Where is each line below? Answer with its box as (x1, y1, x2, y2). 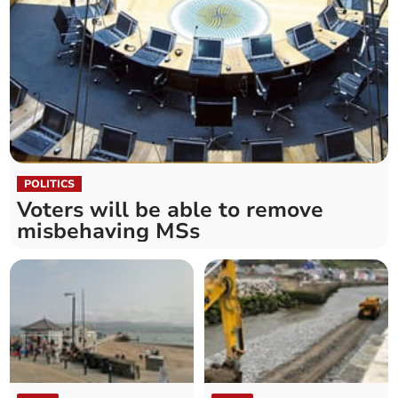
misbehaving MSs (17, 217, 201, 246)
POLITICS (24, 177, 76, 192)
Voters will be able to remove (17, 195, 324, 225)
